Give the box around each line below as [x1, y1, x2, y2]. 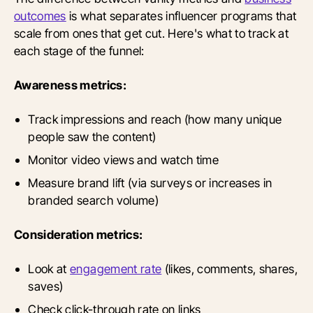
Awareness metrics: [14, 78, 127, 93]
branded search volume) [28, 193, 159, 208]
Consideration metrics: [14, 227, 143, 242]
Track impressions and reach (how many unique [28, 112, 282, 127]
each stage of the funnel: [14, 43, 145, 59]
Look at [28, 261, 71, 277]
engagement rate [70, 261, 162, 277]
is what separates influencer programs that [66, 8, 297, 24]
